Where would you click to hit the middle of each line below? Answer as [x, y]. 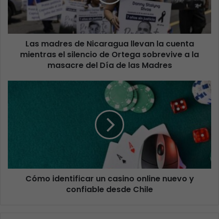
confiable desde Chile [109, 189]
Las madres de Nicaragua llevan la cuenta [109, 44]
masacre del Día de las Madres [109, 65]
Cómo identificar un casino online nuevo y [109, 178]
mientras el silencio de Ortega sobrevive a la [109, 54]
